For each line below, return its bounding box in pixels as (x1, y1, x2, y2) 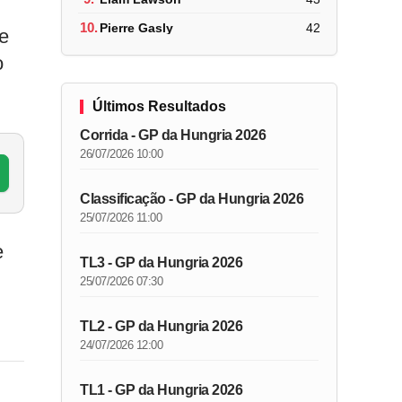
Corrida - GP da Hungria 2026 (80, 127, 267, 143)
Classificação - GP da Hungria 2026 (80, 191, 304, 206)
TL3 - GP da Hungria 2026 (80, 255, 243, 270)
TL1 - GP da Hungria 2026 (80, 382, 243, 398)
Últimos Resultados (92, 99, 227, 114)
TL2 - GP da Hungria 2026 (80, 319, 243, 334)
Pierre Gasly (100, 20, 174, 35)
